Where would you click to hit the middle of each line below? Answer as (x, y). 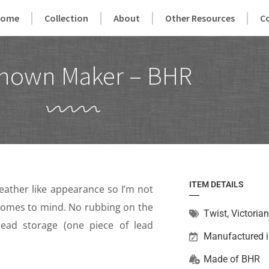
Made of (222, 259)
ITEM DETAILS (216, 184)
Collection (67, 18)
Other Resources (200, 18)
